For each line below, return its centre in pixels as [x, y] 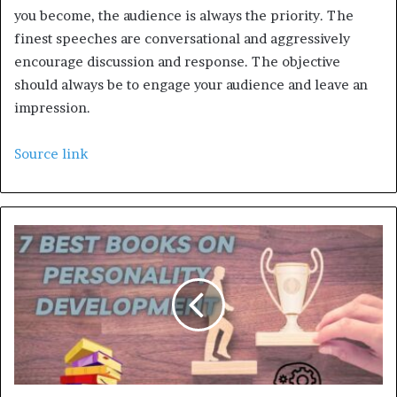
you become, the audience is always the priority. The [184, 16]
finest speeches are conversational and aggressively [182, 39]
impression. [52, 108]
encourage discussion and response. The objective [177, 62]
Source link [51, 154]
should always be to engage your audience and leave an [191, 85]
